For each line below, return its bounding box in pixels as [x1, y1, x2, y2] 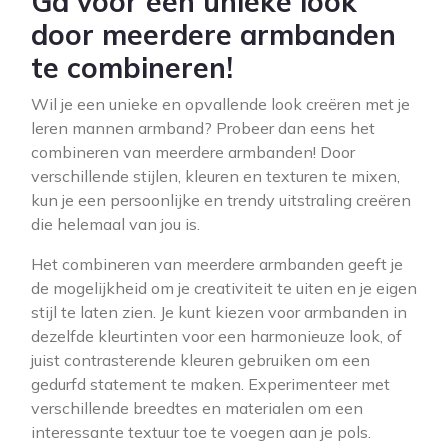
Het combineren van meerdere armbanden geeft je [31, 254, 403, 274]
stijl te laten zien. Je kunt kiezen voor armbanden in [31, 302, 407, 322]
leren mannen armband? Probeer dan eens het [31, 118, 375, 138]
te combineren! [31, 50, 233, 85]
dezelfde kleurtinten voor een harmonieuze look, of [31, 326, 402, 346]
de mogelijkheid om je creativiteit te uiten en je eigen [31, 278, 417, 298]
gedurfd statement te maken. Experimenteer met [31, 374, 390, 394]
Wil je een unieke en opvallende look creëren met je [31, 94, 410, 114]
